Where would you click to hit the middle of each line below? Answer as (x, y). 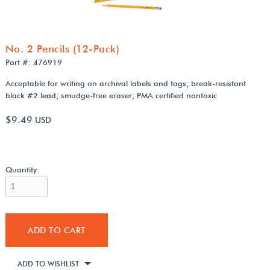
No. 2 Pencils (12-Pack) (62, 49)
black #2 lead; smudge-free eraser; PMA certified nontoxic (111, 96)
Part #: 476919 (33, 62)
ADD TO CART (57, 231)
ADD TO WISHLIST (48, 264)
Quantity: (22, 170)
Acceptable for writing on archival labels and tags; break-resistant (125, 83)
